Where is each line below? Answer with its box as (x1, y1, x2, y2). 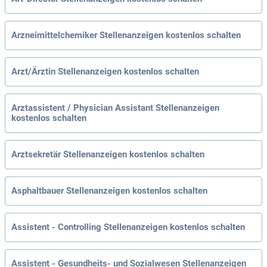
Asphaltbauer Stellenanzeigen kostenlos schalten (11, 185, 207, 197)
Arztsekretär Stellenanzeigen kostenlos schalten (11, 149, 204, 160)
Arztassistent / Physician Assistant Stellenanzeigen (11, 103, 219, 114)
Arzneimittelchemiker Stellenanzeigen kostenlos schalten (11, 30, 241, 41)
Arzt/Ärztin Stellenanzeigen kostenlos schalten (11, 66, 199, 77)
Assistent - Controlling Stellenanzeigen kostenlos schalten (11, 222, 245, 233)
